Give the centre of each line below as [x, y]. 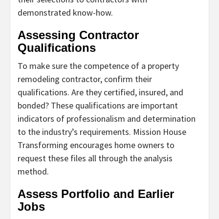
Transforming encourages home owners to [96, 145]
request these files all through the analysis [95, 158]
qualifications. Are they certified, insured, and [100, 92]
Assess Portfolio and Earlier [96, 194]
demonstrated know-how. [65, 12]
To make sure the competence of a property [98, 66]
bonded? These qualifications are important [98, 105]
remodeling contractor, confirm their [85, 79]
